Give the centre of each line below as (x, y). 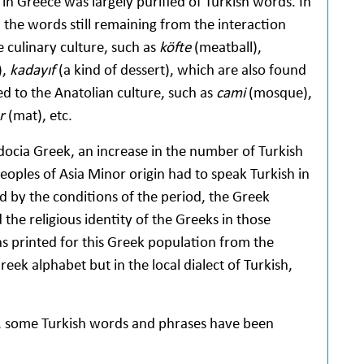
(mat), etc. (40, 115)
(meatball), (226, 46)
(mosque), (279, 92)
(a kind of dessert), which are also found (181, 69)
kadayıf (32, 69)
